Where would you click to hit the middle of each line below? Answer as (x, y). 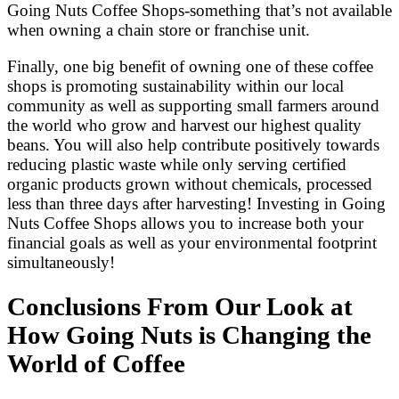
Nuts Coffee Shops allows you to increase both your (185, 223)
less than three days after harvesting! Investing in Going (196, 203)
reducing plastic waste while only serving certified (177, 164)
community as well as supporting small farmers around (193, 105)
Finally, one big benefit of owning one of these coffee (190, 66)
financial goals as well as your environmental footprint (192, 242)
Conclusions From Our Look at (180, 307)
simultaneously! (61, 262)
